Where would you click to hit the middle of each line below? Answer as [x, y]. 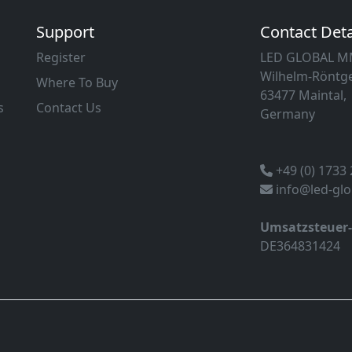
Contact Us [69, 107]
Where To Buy [77, 82]
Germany [288, 114]
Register [61, 57]
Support [65, 31]
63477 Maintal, [303, 95]
